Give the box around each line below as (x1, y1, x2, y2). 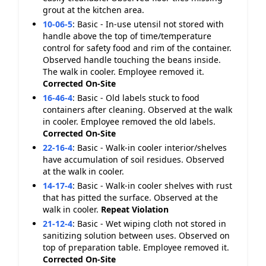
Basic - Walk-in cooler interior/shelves (77, 142, 227, 153)
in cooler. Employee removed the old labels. (43, 116, 216, 127)
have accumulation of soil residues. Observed (43, 154, 224, 165)
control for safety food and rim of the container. (43, 42, 232, 53)
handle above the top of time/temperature (43, 30, 211, 42)
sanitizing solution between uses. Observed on (43, 230, 230, 241)
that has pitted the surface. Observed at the (43, 192, 218, 203)
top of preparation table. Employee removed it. (43, 242, 229, 253)
